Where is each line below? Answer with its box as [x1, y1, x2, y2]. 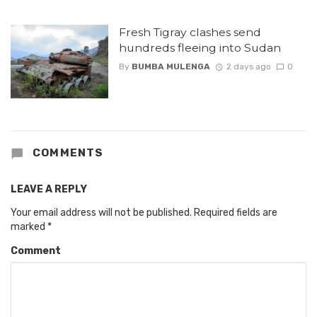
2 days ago [226, 62, 271, 72]
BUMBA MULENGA [131, 62, 210, 72]
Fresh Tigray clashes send [118, 25, 261, 40]
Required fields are [194, 207, 277, 219]
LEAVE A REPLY [11, 183, 87, 196]
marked [11, 221, 47, 234]
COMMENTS [29, 146, 104, 159]
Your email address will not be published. [11, 207, 192, 219]
